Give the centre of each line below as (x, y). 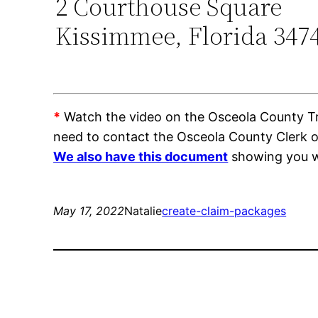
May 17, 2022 (89, 211)
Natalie (143, 211)
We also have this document (141, 157)
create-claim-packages (224, 211)
